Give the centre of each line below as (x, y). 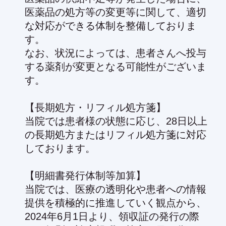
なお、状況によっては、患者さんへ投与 (116, 53)
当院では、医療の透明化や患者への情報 (116, 189)
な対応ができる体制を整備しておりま (110, 25)
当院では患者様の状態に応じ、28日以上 (116, 121)
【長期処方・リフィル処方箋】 (95, 107)
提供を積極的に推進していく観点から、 (116, 203)
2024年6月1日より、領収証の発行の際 (112, 216)
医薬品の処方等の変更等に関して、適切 (116, 12)
